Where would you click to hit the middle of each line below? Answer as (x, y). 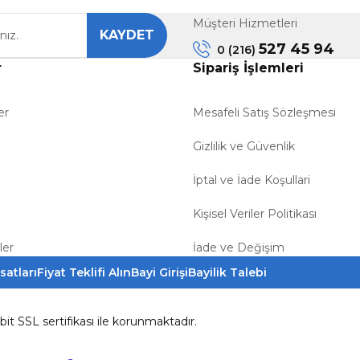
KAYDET (127, 35)
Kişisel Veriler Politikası (255, 213)
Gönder (180, 41)
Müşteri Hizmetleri (245, 23)
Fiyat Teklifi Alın (84, 272)
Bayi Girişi (160, 272)
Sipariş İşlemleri (248, 67)
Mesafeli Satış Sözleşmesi (264, 112)
